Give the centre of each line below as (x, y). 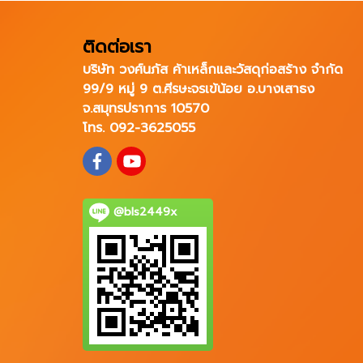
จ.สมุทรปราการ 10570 (146, 109)
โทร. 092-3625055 (139, 128)
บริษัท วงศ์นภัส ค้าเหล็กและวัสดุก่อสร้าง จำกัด (213, 70)
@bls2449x (143, 211)
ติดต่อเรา (117, 47)
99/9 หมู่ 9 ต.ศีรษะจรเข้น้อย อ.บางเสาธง (199, 89)
